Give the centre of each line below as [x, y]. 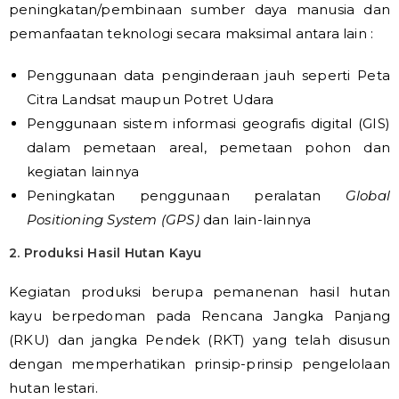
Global [367, 195]
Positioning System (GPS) [113, 220]
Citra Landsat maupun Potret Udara [151, 99]
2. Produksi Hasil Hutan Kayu [106, 253]
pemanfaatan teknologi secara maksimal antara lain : [191, 33]
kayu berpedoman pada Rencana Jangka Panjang [199, 316]
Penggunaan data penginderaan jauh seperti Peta [208, 75]
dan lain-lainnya [255, 220]
